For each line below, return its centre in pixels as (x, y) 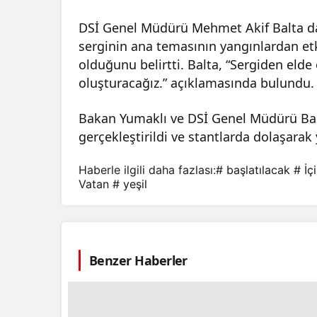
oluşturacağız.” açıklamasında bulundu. (197, 83)
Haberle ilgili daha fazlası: (147, 170)
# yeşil (130, 184)
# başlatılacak (253, 170)
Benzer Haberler (138, 261)
